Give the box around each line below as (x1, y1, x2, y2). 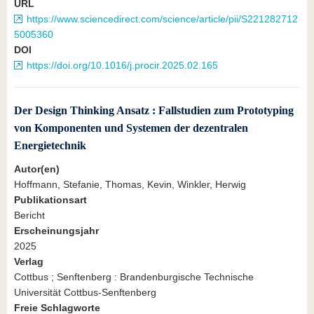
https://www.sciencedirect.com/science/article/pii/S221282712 (27, 13, 298, 25)
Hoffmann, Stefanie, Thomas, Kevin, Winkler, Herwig (14, 179, 246, 191)
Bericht (14, 210, 45, 221)
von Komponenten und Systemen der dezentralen (14, 122, 248, 135)
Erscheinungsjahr (14, 225, 99, 237)
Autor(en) (14, 163, 60, 175)
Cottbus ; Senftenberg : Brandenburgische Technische (14, 271, 254, 283)
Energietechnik (14, 139, 86, 152)
